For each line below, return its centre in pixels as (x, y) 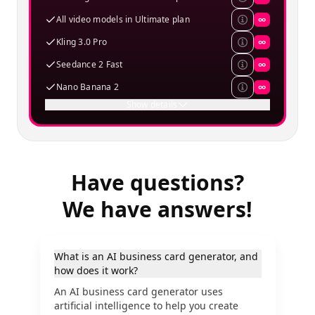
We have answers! (157, 209)
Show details (152, 104)
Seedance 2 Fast (90, 64)
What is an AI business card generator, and (156, 256)
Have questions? (157, 182)
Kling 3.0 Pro (82, 42)
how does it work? (96, 270)
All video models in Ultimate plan (123, 19)
